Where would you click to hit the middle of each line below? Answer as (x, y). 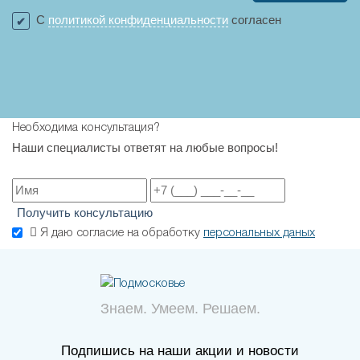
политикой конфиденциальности (138, 20)
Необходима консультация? (86, 128)
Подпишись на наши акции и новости (180, 350)
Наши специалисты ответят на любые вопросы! (145, 148)
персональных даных (259, 233)
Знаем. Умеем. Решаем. (180, 308)
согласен (255, 20)
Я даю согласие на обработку (122, 233)
